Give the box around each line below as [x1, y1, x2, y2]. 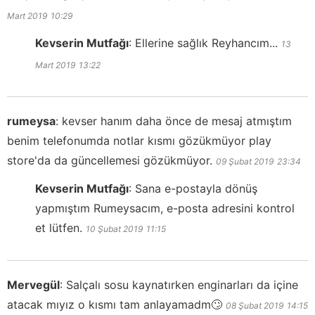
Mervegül [7, 277, 60, 292]
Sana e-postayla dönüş [135, 181, 257, 195]
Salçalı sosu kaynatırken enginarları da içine [66, 277, 298, 292]
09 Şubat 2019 [216, 155, 274, 167]
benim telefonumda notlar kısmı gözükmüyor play [7, 133, 271, 148]
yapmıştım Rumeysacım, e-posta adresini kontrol [35, 200, 295, 215]
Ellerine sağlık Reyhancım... [135, 35, 278, 50]
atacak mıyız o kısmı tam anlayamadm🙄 [7, 297, 222, 311]
